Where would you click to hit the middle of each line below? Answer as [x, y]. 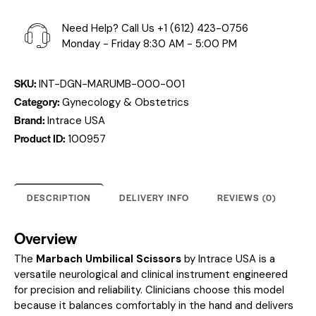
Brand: [31, 119]
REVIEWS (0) [247, 197]
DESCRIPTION [59, 197]
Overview [45, 237]
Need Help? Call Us [110, 28]
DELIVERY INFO [154, 197]
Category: [38, 101]
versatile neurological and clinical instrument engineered [151, 275]
